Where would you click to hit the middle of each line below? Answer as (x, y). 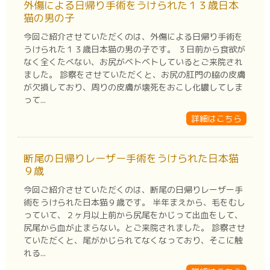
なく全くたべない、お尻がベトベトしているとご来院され (133, 61)
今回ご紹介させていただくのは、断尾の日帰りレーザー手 (133, 189)
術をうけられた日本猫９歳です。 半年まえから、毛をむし (134, 202)
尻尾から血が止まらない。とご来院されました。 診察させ (134, 227)
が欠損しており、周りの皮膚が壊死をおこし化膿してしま (133, 87)
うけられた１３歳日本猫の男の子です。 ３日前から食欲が (134, 49)
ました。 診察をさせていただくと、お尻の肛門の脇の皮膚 (134, 74)
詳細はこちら (217, 118)
